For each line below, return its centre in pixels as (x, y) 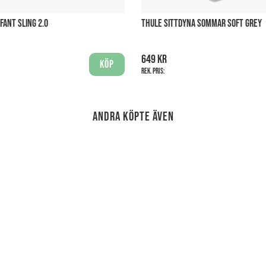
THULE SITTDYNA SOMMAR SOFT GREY (202, 23)
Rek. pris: (153, 71)
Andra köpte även (133, 116)
